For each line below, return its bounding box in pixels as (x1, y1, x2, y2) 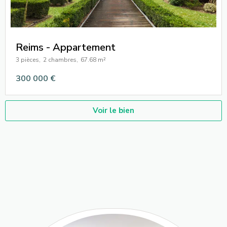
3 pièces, (16, 55, 41, 64)
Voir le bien (93, 105, 134, 116)
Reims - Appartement (16, 40, 116, 54)
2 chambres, (43, 55, 78, 64)
